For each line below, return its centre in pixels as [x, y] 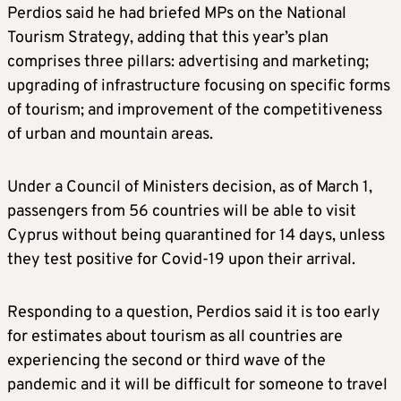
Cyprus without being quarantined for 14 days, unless [196, 236]
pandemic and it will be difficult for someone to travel [197, 386]
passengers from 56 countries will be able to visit [182, 212]
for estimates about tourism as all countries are [175, 337]
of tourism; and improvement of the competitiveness [195, 111]
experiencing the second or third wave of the [166, 362]
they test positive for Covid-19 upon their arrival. [181, 260]
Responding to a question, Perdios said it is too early [194, 313]
